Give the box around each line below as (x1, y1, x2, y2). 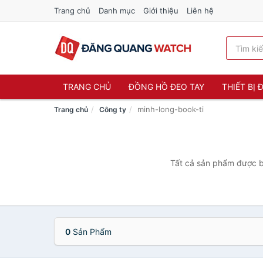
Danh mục (99, 6, 135, 15)
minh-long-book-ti (137, 104, 204, 114)
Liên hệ (187, 6, 214, 15)
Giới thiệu (143, 6, 178, 15)
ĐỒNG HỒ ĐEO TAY (129, 82, 204, 92)
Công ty (99, 105, 126, 114)
